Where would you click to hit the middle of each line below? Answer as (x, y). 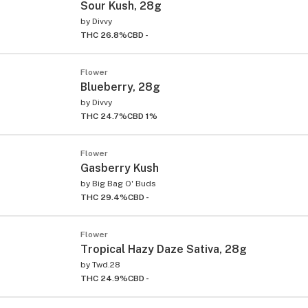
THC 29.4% (104, 197)
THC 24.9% (104, 278)
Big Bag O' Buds (124, 183)
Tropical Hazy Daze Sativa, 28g (164, 249)
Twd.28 (106, 264)
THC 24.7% (104, 116)
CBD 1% (142, 116)
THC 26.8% (104, 35)
